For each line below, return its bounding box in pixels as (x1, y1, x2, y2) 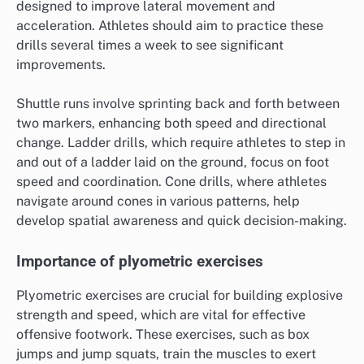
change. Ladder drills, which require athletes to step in (16, 134, 345, 150)
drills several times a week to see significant (16, 37, 284, 53)
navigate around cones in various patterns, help (16, 193, 300, 209)
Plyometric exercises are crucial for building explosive (16, 287, 343, 303)
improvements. (16, 56, 106, 72)
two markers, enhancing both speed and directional (16, 115, 327, 131)
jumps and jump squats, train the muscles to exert (16, 345, 316, 362)
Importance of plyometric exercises (16, 252, 263, 271)
